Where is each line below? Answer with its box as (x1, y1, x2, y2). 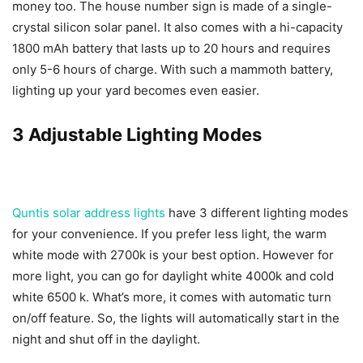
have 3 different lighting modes (165, 205, 348, 220)
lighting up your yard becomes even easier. (12, 83, 259, 98)
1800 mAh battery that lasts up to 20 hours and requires (12, 41, 331, 56)
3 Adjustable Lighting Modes (12, 124, 262, 145)
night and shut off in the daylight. (12, 331, 200, 347)
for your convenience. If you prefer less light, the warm (12, 226, 327, 241)
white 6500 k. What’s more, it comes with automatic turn (12, 289, 331, 305)
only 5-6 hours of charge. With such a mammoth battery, (12, 62, 333, 77)
